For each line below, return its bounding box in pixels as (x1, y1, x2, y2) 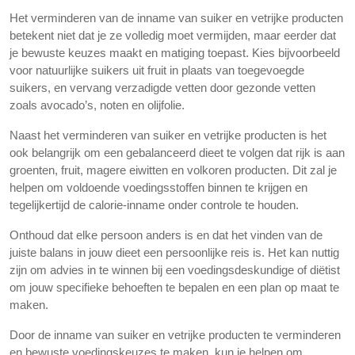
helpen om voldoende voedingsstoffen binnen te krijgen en (10, 181, 307, 194)
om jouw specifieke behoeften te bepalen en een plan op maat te (10, 281, 339, 294)
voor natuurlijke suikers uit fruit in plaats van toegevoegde (10, 63, 304, 77)
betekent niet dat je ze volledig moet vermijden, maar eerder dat (10, 29, 336, 42)
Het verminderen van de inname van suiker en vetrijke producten (10, 11, 343, 25)
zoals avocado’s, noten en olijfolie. (10, 98, 185, 112)
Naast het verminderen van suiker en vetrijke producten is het (10, 128, 326, 142)
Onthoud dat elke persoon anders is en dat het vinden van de (10, 228, 323, 242)
